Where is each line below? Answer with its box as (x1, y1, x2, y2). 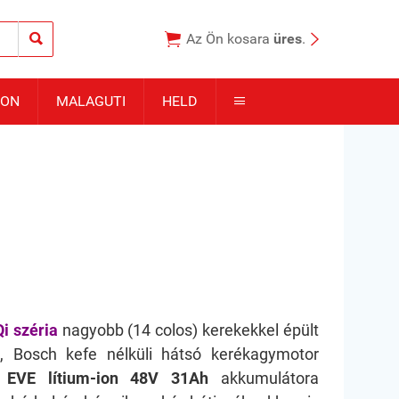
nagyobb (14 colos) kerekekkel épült (57, 321, 319, 339)
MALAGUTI (56, 93, 126, 110)
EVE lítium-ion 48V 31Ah (6, 369, 209, 387)
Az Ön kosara (186, 30, 273, 47)
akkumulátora (208, 369, 319, 387)
